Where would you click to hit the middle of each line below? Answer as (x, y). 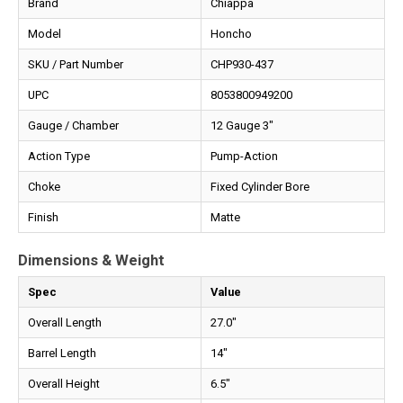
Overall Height (64, 384)
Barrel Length (62, 354)
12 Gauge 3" (242, 125)
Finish (43, 217)
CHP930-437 (242, 64)
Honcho (231, 33)
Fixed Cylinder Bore (260, 186)
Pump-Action (244, 156)
